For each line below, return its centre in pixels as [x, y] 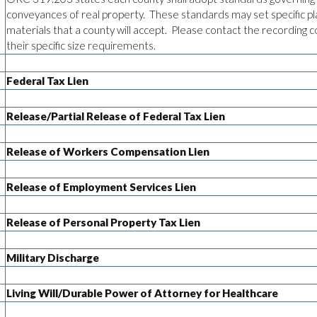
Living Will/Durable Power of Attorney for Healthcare [142, 293]
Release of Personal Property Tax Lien [103, 222]
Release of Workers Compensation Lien [108, 151]
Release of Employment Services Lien [101, 186]
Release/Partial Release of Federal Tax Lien [116, 116]
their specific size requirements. [81, 45]
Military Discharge [53, 257]
